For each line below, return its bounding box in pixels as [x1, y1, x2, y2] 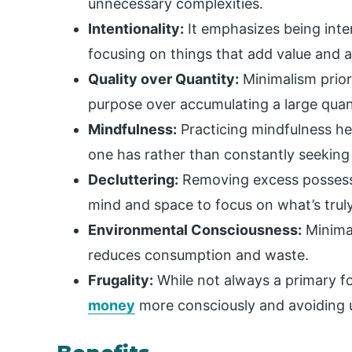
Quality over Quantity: [88, 71, 239, 88]
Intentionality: [88, 20, 184, 38]
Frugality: [88, 272, 153, 289]
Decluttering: [88, 171, 178, 189]
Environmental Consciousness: [88, 222, 302, 239]
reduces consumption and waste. [88, 247, 309, 264]
